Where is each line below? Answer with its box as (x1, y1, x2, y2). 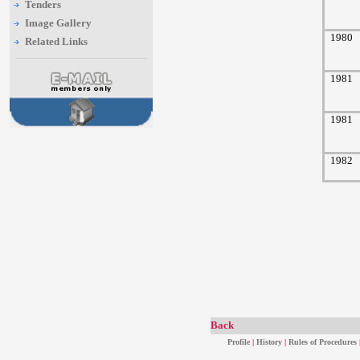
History (253, 337, 284, 346)
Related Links (25, 35, 88, 47)
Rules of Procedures (288, 337, 357, 346)
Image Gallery (25, 17, 92, 29)
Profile (227, 337, 250, 346)
